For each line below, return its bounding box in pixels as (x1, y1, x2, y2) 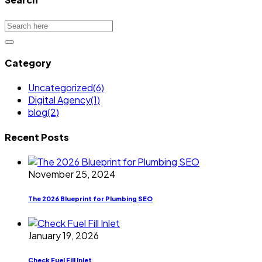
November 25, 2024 (28, 167, 116, 180)
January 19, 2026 (28, 229, 99, 242)
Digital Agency (28, 94, 91, 106)
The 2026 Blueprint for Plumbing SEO (28, 194, 153, 202)
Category (5, 57, 51, 70)
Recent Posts (5, 130, 69, 143)
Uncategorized (28, 81, 93, 94)
